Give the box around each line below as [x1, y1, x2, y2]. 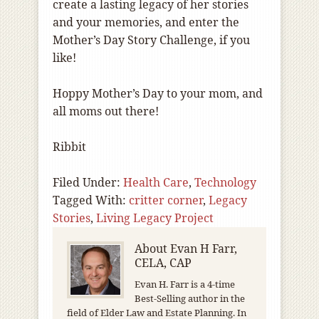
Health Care [123, 174, 189, 191]
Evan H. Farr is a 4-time [135, 278, 235, 291]
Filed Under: [53, 174, 123, 191]
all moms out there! [53, 103, 159, 120]
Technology [194, 174, 256, 191]
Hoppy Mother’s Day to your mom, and [53, 85, 263, 102]
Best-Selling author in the [135, 292, 245, 305]
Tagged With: [53, 192, 129, 209]
